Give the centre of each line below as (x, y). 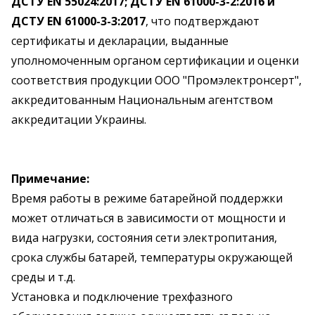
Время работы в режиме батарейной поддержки (147, 198)
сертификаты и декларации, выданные (120, 41)
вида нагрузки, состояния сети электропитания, (144, 238)
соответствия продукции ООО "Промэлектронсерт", (156, 80)
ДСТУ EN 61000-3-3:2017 (78, 21)
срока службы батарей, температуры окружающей (152, 257)
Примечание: (50, 179)
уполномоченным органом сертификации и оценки (155, 60)
